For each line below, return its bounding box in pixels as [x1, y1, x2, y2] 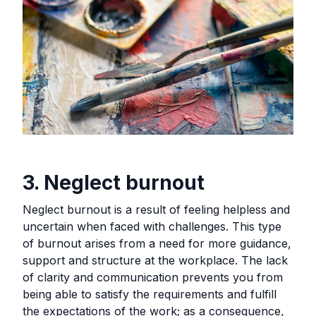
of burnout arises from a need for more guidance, [23, 236, 291, 250]
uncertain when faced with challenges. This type [23, 219, 281, 233]
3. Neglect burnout [23, 170, 205, 195]
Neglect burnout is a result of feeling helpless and [23, 202, 290, 217]
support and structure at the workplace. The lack [23, 253, 288, 267]
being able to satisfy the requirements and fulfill [23, 286, 276, 301]
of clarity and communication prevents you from [23, 269, 283, 284]
